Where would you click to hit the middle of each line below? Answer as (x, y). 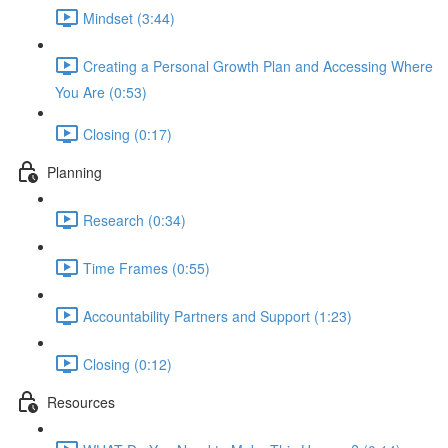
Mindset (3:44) (129, 17)
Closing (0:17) (127, 133)
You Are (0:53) (101, 92)
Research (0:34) (134, 219)
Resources (81, 401)
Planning (74, 171)
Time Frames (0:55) (146, 267)
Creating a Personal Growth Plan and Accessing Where (258, 65)
